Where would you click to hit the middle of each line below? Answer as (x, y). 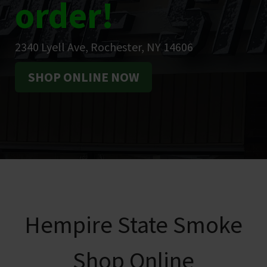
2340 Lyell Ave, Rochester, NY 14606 (104, 47)
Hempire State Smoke (133, 225)
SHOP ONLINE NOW (83, 77)
